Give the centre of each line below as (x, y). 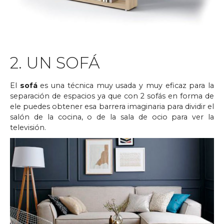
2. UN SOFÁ (55, 63)
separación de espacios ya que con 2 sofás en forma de (112, 96)
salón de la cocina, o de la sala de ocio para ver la (112, 117)
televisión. (28, 128)
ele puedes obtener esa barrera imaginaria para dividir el (112, 107)
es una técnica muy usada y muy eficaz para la (126, 86)
